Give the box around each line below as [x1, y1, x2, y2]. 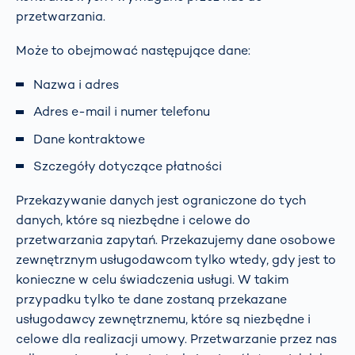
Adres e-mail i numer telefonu [33, 103, 210, 120]
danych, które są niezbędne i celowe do [16, 211, 250, 228]
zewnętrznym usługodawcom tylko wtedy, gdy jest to [16, 250, 336, 268]
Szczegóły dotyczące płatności [33, 157, 222, 174]
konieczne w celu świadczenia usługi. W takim [16, 270, 288, 288]
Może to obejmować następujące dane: [16, 41, 250, 59]
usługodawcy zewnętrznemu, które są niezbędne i [16, 310, 311, 327]
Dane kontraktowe [33, 130, 145, 147]
